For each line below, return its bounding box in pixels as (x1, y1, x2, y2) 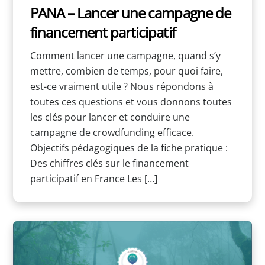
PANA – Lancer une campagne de (30, 3, 231, 23)
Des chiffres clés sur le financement (30, 156, 189, 170)
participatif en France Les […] (30, 172, 157, 185)
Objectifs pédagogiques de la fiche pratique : (30, 141, 228, 154)
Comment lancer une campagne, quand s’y (30, 49, 221, 62)
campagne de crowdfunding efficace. (30, 125, 194, 139)
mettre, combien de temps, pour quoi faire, (30, 64, 223, 77)
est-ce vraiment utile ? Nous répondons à (30, 79, 214, 93)
